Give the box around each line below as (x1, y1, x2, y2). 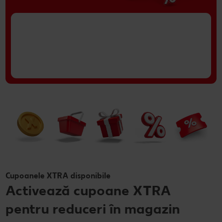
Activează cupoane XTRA (5, 181, 171, 199)
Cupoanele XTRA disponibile (5, 170, 111, 180)
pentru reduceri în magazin (5, 200, 180, 217)
